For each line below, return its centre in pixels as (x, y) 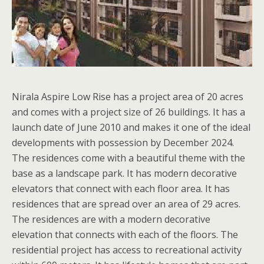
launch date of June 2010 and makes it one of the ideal (131, 128)
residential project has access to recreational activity (127, 250)
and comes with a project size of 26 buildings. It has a (128, 112)
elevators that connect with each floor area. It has (121, 189)
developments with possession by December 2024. (123, 143)
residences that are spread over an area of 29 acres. (126, 204)
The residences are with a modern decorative (111, 220)
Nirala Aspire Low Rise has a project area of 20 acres (128, 97)
